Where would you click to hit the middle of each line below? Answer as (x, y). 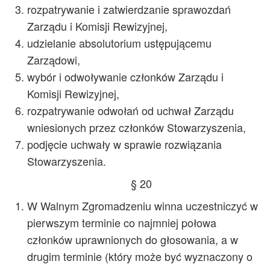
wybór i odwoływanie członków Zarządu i (125, 77)
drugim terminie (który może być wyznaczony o (140, 256)
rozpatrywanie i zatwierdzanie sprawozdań (129, 9)
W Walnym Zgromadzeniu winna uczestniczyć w (143, 206)
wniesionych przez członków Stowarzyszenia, (137, 127)
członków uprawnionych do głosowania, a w (133, 239)
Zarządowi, (54, 60)
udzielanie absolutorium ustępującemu (119, 43)
